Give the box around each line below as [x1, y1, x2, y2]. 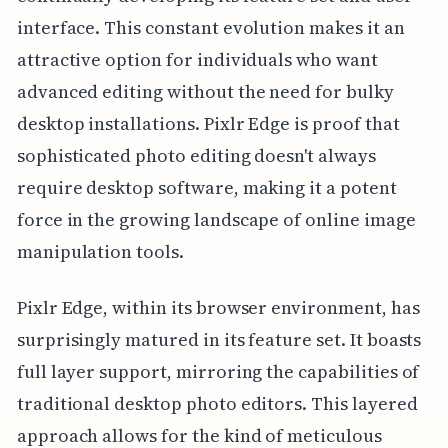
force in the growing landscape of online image [16, 207, 416, 233]
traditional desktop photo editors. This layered [16, 391, 418, 417]
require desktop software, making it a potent [16, 175, 397, 201]
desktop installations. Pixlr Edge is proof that [16, 111, 400, 137]
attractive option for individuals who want [16, 47, 378, 73]
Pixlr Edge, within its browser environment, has [16, 295, 420, 321]
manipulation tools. [16, 239, 184, 265]
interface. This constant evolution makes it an [16, 15, 405, 41]
